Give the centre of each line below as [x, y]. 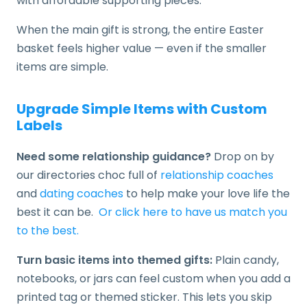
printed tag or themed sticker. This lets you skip [144, 297]
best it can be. [58, 212]
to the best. [48, 230]
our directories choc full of [88, 175]
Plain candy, [246, 260]
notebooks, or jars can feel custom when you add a [153, 278]
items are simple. [62, 66]
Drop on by [244, 156]
